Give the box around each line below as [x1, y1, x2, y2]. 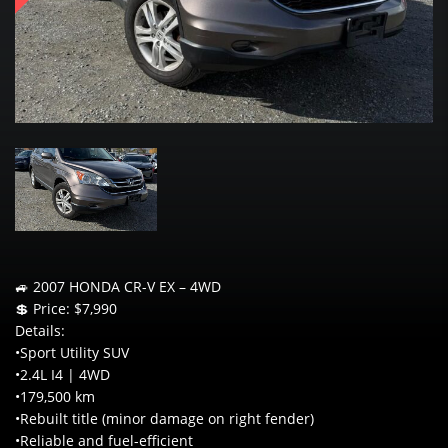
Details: [15, 320, 65, 340]
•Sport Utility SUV [15, 342, 129, 362]
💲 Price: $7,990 [15, 298, 117, 318]
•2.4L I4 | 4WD [15, 364, 110, 384]
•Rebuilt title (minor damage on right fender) [15, 408, 314, 428]
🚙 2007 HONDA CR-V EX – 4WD [15, 276, 221, 296]
